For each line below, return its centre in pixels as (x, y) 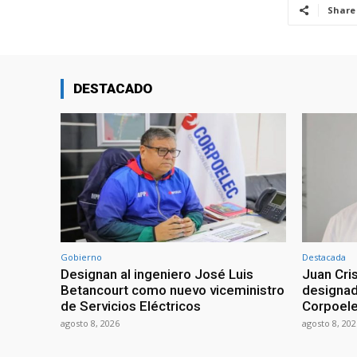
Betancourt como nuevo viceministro (173, 290)
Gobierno (81, 257)
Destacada (324, 257)
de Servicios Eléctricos (131, 306)
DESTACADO (113, 89)
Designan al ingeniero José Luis (157, 274)
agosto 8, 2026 (90, 323)
